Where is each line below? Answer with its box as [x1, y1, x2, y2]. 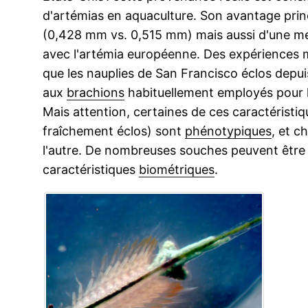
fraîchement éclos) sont [43, 124, 185, 138]
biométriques [139, 162, 214, 177]
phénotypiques [185, 124, 272, 138]
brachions [67, 85, 124, 100]
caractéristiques [43, 162, 139, 177]
